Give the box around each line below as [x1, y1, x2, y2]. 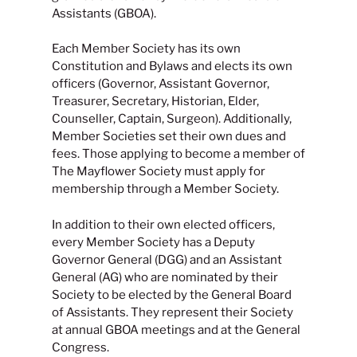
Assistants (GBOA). [52, 6, 156, 21]
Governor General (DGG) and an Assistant [52, 252, 282, 267]
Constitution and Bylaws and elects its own [52, 59, 292, 74]
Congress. [52, 339, 112, 355]
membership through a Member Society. [52, 182, 279, 197]
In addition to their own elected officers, [52, 217, 275, 232]
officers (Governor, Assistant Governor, [52, 76, 269, 92]
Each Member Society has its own [52, 41, 241, 57]
